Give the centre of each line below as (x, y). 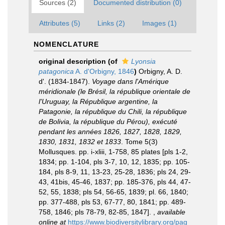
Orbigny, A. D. (160, 71)
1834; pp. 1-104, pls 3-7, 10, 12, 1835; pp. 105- (114, 162)
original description (72, 61)
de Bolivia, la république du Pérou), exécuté (108, 122)
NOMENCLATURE (66, 44)
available (171, 212)
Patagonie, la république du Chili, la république (113, 111)
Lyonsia (143, 61)
